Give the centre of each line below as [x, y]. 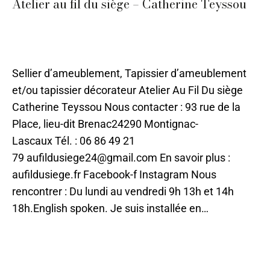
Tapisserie [34, 39]
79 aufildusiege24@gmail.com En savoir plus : [121, 158]
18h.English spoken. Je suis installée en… [110, 208]
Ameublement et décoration [71, 26]
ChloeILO [48, 52]
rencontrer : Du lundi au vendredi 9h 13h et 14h [123, 191]
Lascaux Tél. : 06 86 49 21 [74, 141]
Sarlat [204, 26]
